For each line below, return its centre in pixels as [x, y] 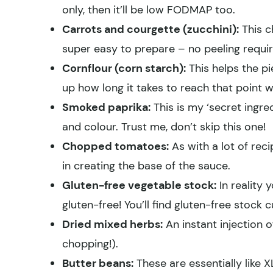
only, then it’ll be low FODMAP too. [149, 9]
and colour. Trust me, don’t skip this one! [164, 126]
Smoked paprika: [106, 107]
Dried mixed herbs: [112, 224]
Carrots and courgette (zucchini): [151, 29]
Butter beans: [98, 263]
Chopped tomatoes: [115, 146]
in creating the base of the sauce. [146, 165]
